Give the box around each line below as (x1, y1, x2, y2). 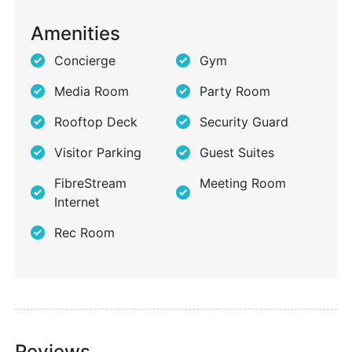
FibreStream (54, 175, 126, 192)
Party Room (200, 83, 270, 100)
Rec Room (54, 225, 115, 241)
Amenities (31, 22, 120, 46)
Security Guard (200, 114, 288, 130)
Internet (54, 194, 100, 211)
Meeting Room (200, 175, 286, 192)
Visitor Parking (54, 145, 141, 161)
